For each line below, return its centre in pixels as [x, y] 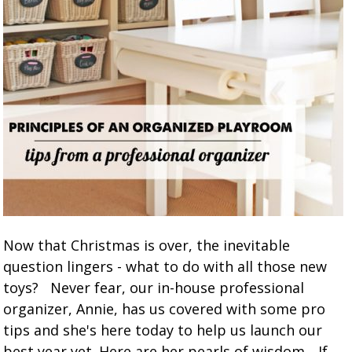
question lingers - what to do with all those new [165, 266]
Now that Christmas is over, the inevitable [147, 245]
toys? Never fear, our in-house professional [154, 288]
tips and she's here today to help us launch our [163, 330]
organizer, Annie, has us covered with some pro [165, 309]
